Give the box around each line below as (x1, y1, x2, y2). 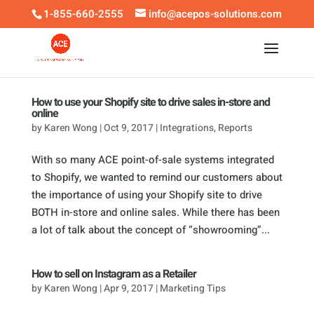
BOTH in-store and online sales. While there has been (31, 205, 280, 220)
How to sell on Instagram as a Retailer (31, 266, 196, 282)
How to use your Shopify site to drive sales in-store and (31, 94, 270, 111)
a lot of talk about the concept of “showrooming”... (31, 222, 270, 238)
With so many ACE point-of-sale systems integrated (31, 152, 274, 168)
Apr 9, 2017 (103, 281, 153, 296)
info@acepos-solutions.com (149, 6, 282, 22)
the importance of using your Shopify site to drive (31, 187, 262, 203)
